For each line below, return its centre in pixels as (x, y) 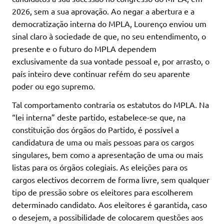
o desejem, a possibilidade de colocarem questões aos (107, 217)
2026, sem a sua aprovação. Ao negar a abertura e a (103, 11)
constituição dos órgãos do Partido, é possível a (95, 130)
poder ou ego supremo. (53, 86)
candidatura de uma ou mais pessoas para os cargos (103, 142)
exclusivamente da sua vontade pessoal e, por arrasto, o (111, 61)
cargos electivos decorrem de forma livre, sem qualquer (111, 180)
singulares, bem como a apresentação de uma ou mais (107, 155)
